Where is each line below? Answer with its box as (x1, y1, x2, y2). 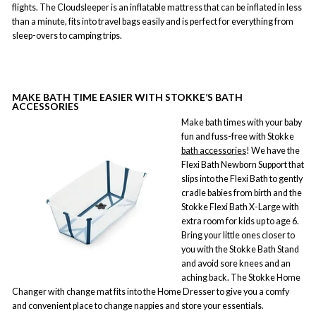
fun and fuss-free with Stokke (181, 131, 294, 142)
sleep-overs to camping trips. (12, 30, 122, 41)
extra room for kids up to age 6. (181, 216, 299, 227)
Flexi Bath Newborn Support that (181, 159, 304, 171)
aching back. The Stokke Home (181, 272, 300, 284)
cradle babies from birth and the (181, 188, 302, 199)
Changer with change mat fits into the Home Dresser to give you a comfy (12, 286, 289, 298)
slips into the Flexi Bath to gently (181, 174, 303, 185)
